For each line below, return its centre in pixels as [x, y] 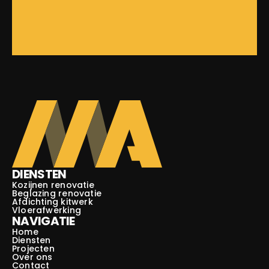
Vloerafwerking [47, 210]
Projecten [33, 249]
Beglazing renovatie [57, 194]
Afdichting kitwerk [53, 202]
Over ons [32, 257]
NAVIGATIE [44, 221]
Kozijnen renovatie [53, 185]
